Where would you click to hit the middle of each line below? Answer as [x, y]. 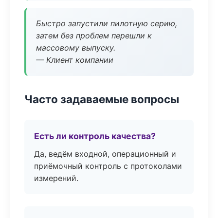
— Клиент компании [75, 60]
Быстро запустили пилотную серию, [107, 23]
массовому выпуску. [76, 48]
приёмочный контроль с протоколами [108, 166]
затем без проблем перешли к [94, 36]
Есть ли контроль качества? [95, 136]
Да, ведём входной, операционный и [105, 154]
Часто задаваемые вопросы [102, 99]
